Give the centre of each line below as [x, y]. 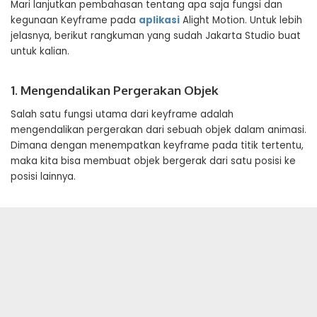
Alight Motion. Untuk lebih [241, 20]
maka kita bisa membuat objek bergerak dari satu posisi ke [153, 161]
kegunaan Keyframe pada [75, 20]
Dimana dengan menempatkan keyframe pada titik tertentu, [157, 145]
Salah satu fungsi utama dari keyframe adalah [122, 114]
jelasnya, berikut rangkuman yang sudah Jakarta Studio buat [156, 36]
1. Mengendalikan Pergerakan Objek [115, 90]
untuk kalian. [40, 51]
